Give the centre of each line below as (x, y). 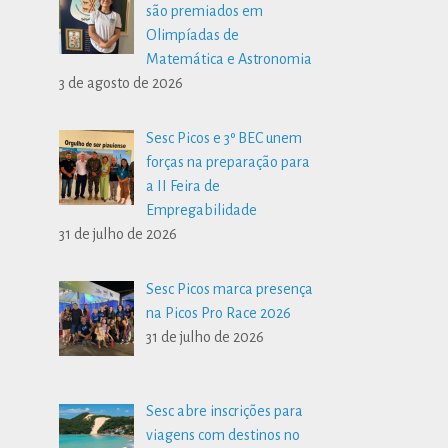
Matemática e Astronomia (229, 58)
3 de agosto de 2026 (121, 82)
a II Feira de (183, 185)
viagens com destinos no (223, 435)
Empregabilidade (202, 209)
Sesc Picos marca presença (230, 288)
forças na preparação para (228, 161)
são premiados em (205, 10)
